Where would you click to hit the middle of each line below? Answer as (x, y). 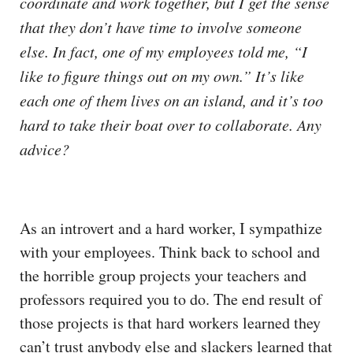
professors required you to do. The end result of (171, 299)
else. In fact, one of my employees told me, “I (163, 51)
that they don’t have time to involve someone (161, 26)
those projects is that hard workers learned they (170, 322)
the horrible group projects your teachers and (163, 275)
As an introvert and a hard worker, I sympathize (171, 228)
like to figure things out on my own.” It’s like (162, 75)
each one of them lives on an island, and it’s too (171, 100)
